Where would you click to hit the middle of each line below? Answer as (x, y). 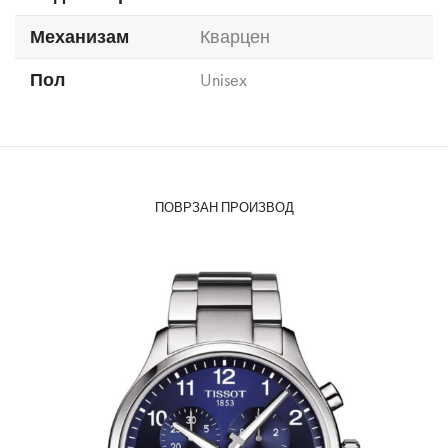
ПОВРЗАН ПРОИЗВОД (224, 207)
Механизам (79, 36)
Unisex (223, 79)
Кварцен (235, 36)
